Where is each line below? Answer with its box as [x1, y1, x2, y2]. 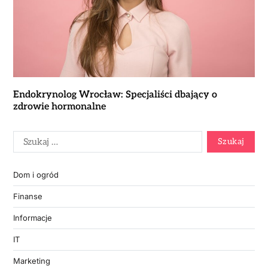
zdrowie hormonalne [13, 100, 106, 112]
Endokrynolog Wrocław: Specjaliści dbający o [13, 89, 217, 100]
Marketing [13, 255, 50, 266]
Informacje [13, 212, 52, 223]
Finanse [13, 191, 42, 201]
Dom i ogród [13, 169, 59, 179]
